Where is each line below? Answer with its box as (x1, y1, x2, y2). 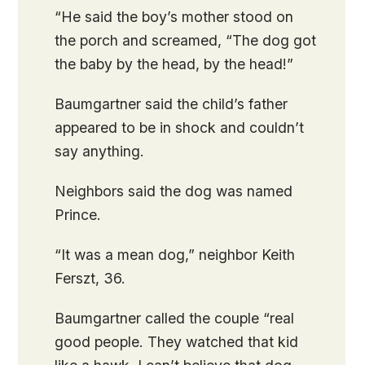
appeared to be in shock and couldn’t (55, 119, 305, 136)
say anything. (55, 143, 145, 160)
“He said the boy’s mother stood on (55, 8, 294, 25)
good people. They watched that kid (55, 333, 299, 350)
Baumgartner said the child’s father (55, 95, 288, 112)
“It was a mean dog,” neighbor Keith (55, 246, 296, 263)
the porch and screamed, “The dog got (55, 32, 317, 49)
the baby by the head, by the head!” (55, 55, 294, 73)
